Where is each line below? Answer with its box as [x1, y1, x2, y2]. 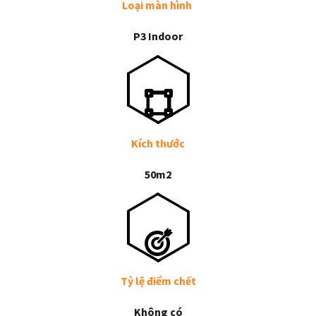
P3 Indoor [133, 29, 183, 44]
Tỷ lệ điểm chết [120, 274, 196, 288]
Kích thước [131, 135, 185, 150]
